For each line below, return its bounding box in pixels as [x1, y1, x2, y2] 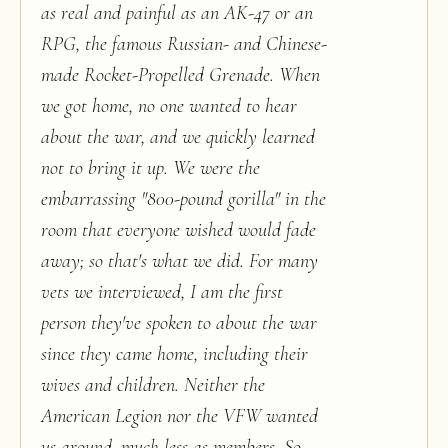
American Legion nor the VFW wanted [41, 404, 318, 428]
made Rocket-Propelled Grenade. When [41, 63, 320, 87]
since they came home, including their [41, 342, 308, 366]
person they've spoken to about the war [41, 311, 317, 335]
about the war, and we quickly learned [41, 125, 315, 149]
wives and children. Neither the [41, 373, 265, 397]
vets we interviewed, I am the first [41, 280, 283, 304]
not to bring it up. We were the [41, 156, 260, 180]
